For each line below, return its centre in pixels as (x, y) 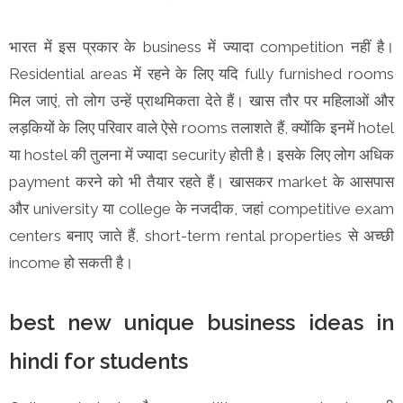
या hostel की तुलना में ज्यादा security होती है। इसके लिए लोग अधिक (201, 154)
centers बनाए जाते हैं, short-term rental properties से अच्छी (201, 235)
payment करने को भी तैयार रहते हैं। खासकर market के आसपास (201, 181)
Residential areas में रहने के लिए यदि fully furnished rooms (201, 73)
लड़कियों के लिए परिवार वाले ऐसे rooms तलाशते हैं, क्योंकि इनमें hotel (201, 127)
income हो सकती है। (71, 262)
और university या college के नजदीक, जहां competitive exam (201, 208)
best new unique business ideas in (201, 322)
